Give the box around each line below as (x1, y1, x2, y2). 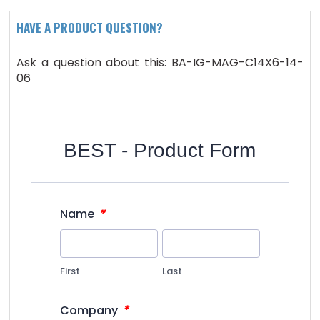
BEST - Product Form (64, 139, 256, 161)
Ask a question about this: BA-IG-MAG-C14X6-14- (16, 54, 304, 71)
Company (60, 301, 121, 319)
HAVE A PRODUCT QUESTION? (16, 18, 164, 36)
